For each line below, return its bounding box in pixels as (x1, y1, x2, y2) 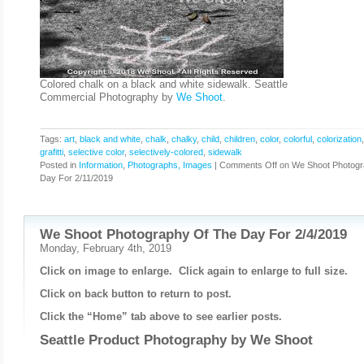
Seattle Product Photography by (40, 332, 250, 348)
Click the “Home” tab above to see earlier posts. (40, 310, 282, 323)
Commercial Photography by (40, 91, 176, 103)
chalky (171, 134, 197, 144)
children (224, 134, 255, 144)
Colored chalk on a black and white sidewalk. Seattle (40, 78, 288, 90)
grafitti (40, 147, 63, 157)
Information (79, 160, 123, 170)
